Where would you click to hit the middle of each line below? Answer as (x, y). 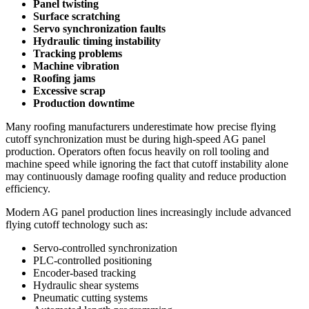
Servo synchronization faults (99, 28)
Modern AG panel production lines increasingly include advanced (148, 212)
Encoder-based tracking (84, 272)
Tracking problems (78, 53)
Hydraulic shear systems (86, 285)
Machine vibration (76, 66)
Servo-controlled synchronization (105, 248)
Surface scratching (77, 16)
